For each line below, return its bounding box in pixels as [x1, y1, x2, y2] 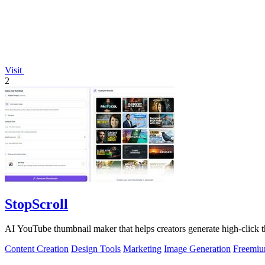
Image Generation [164, 244, 231, 254]
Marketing [123, 244, 161, 254]
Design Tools [71, 244, 121, 254]
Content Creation [5, 244, 69, 254]
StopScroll [5, 196, 68, 212]
